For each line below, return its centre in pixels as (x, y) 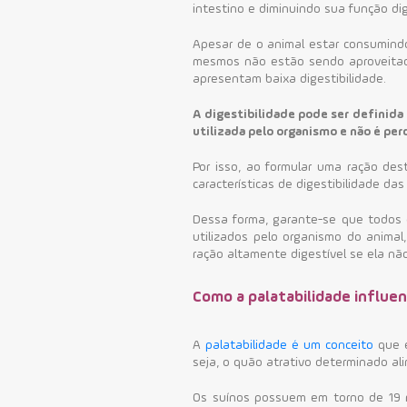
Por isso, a (223, 167)
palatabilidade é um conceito (288, 345)
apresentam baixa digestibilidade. (290, 79)
